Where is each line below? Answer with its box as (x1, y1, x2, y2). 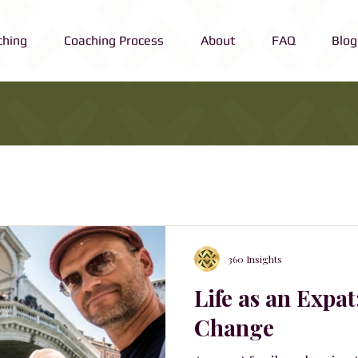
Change (194, 312, 274, 343)
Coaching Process (64, 33, 164, 48)
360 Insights (228, 253, 282, 266)
